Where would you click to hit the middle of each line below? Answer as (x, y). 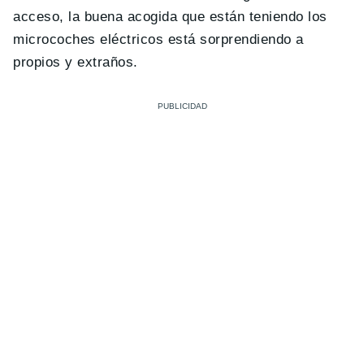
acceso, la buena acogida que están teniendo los (170, 16)
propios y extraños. (76, 62)
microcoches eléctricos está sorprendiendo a (158, 39)
